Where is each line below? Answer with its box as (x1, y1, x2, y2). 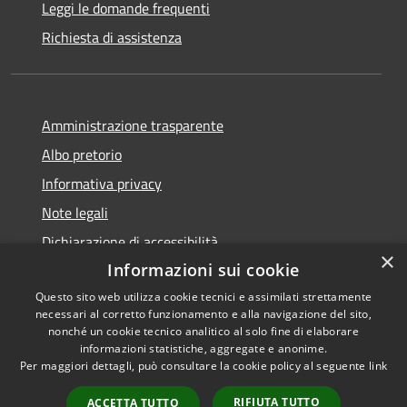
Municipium (238, 365, 312, 388)
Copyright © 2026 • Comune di (223, 323, 387, 342)
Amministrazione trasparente (42, 114, 223, 136)
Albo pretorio (42, 143, 122, 165)
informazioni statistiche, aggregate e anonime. (79, 341, 328, 356)
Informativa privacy (42, 172, 162, 194)
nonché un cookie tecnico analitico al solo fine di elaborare (48, 323, 359, 339)
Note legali (42, 201, 108, 223)
